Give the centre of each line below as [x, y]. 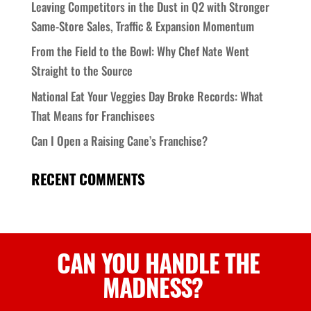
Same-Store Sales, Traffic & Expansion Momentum [142, 26]
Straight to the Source [82, 71]
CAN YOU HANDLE [138, 263]
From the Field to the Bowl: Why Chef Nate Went [140, 51]
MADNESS [147, 287]
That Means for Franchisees [93, 115]
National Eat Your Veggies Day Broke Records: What [147, 96]
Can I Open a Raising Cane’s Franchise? [119, 141]
